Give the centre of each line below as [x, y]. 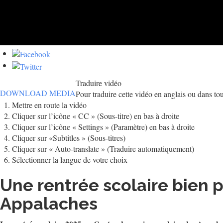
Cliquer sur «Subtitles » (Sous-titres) [69, 137]
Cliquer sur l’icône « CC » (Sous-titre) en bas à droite [96, 115]
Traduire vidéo [99, 83]
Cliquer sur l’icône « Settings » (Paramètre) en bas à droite [103, 126]
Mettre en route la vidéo [49, 105]
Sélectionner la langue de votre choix [70, 159]
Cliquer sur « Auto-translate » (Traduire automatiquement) [103, 148]
